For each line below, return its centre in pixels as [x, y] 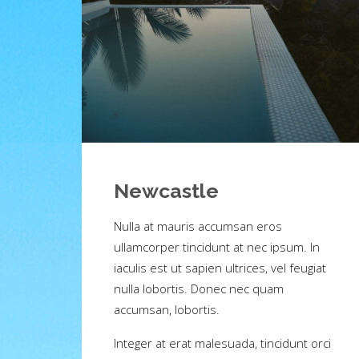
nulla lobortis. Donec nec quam [199, 289]
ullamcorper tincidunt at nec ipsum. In [217, 247]
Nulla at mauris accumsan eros [198, 226]
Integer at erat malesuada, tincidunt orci [222, 343]
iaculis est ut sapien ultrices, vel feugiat [220, 268]
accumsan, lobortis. [167, 310]
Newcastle [166, 191]
